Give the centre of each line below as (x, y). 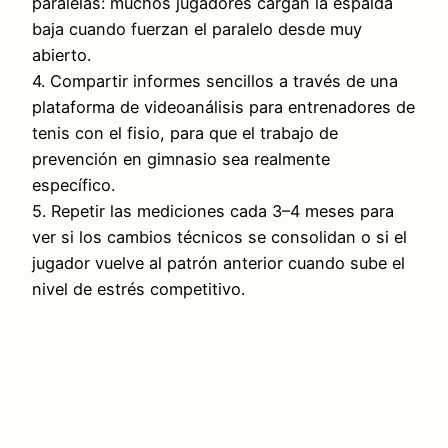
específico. (73, 185)
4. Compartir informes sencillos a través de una (215, 81)
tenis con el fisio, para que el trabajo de (185, 133)
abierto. (61, 55)
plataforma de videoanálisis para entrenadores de (223, 107)
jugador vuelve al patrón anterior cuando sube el (218, 263)
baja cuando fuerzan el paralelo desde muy (197, 29)
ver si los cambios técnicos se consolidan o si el (219, 237)
